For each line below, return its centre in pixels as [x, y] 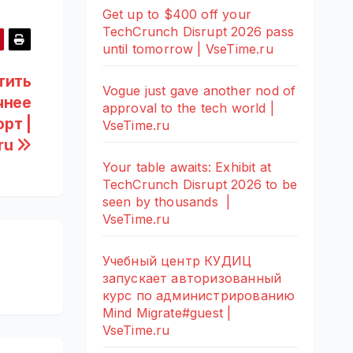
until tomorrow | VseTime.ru [188, 48]
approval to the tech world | [188, 108]
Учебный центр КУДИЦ [177, 260]
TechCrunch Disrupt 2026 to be [200, 184]
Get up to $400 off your [177, 14]
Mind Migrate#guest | [167, 312]
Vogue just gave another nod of [199, 90]
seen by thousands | [166, 201]
